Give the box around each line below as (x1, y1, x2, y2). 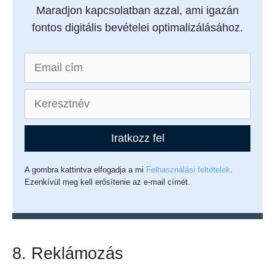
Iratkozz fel (110, 132, 165, 145)
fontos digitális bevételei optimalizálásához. (32, 21, 243, 34)
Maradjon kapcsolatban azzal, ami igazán (36, 4, 239, 17)
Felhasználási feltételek (146, 165, 231, 175)
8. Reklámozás (12, 244, 123, 263)
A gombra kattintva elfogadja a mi (25, 165, 147, 175)
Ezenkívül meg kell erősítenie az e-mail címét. (25, 177, 191, 187)
